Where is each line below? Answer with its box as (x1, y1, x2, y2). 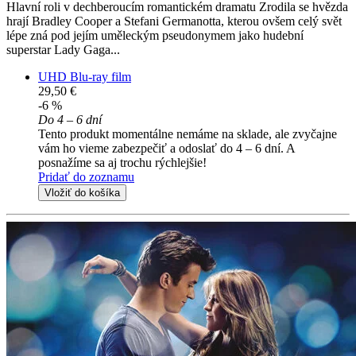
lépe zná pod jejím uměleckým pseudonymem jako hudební (6, 29, 304, 43)
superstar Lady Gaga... (6, 43, 120, 57)
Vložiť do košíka (44, 187, 120, 199)
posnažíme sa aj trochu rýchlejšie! (38, 156, 207, 170)
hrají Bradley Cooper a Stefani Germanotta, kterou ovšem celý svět (6, 14, 342, 29)
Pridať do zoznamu (38, 170, 134, 184)
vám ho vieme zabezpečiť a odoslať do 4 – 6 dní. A (38, 141, 295, 156)
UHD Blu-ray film (38, 70, 131, 84)
